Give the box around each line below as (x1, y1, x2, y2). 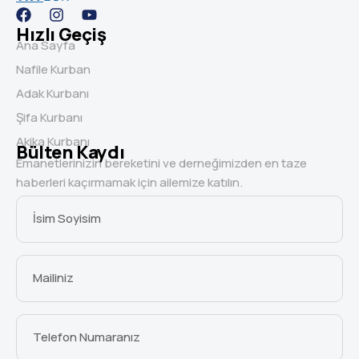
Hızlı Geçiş (16, 22, 107, 47)
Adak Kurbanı (16, 85, 89, 103)
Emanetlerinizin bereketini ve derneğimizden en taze (16, 155, 307, 172)
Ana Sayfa (16, 37, 75, 54)
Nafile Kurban (16, 61, 91, 79)
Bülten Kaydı (16, 140, 125, 165)
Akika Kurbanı (16, 133, 90, 151)
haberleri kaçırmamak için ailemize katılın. (16, 174, 243, 192)
